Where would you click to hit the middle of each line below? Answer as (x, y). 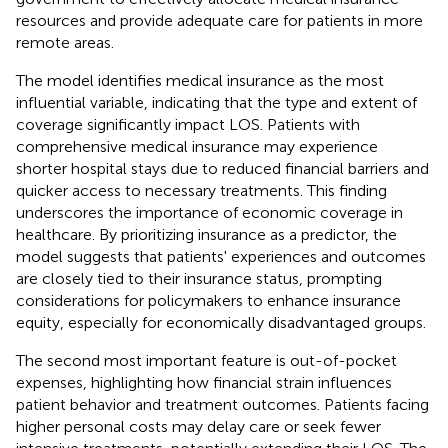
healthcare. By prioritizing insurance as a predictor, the (206, 235)
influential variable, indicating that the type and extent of (216, 103)
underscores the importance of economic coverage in (209, 213)
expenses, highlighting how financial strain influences (204, 383)
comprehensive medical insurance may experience (197, 147)
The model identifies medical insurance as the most (200, 81)
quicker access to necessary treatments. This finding (201, 191)
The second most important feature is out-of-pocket (206, 361)
